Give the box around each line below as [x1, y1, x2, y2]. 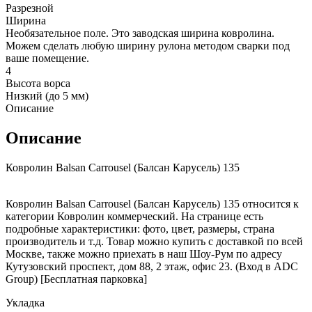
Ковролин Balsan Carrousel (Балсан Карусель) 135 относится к [6, 198, 299, 210]
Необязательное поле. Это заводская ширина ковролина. [6, 27, 274, 40]
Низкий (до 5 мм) [6, 90, 88, 102]
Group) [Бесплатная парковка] [6, 273, 147, 286]
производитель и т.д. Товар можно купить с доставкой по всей [6, 235, 303, 248]
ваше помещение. [6, 52, 89, 65]
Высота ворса [6, 77, 70, 90]
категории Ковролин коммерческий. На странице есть [6, 210, 263, 223]
